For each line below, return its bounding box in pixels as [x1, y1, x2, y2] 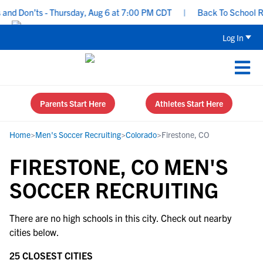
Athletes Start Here [155, 98, 223, 109]
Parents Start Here [40, 98, 106, 109]
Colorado [126, 129, 157, 140]
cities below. [9, 226, 59, 238]
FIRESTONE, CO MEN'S [9, 153, 228, 179]
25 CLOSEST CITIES [9, 249, 93, 261]
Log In [222, 32, 244, 43]
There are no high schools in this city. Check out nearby [9, 212, 231, 224]
